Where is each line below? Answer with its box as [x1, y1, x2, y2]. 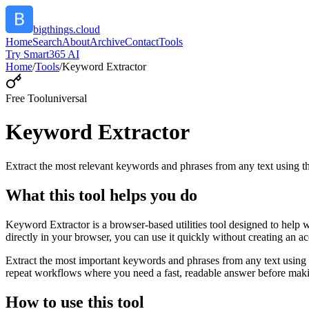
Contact [125, 36, 159, 48]
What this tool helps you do [6, 186, 197, 204]
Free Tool [6, 92, 48, 104]
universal [48, 92, 87, 104]
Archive [90, 36, 125, 48]
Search [32, 36, 62, 48]
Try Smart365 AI [6, 48, 79, 60]
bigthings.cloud [33, 23, 100, 35]
